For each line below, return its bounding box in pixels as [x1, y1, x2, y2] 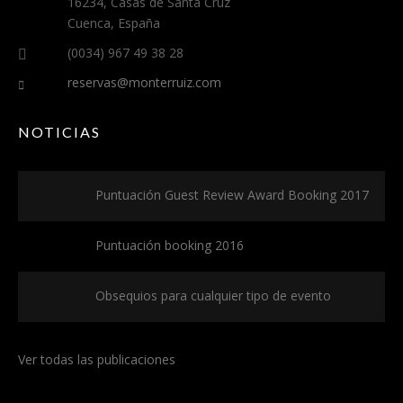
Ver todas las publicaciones [18, 351, 175, 368]
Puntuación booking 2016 [95, 237, 244, 254]
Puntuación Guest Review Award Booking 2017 [95, 186, 369, 203]
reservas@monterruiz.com [67, 74, 221, 91]
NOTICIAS [18, 123, 101, 140]
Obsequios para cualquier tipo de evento [95, 287, 331, 304]
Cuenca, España [67, 14, 160, 31]
